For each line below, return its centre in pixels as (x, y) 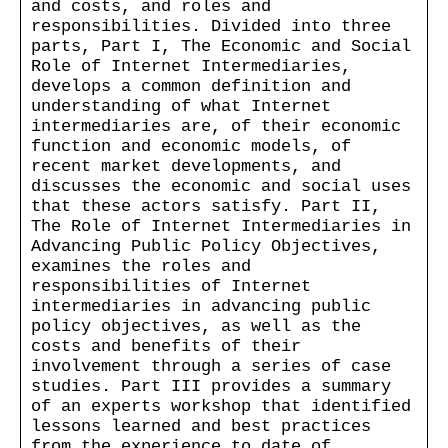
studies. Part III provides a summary (211, 386)
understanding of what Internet (181, 106)
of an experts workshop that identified (221, 406)
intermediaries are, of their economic (216, 126)
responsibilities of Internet (171, 286)
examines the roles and (141, 266)
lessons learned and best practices (201, 426)
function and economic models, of (191, 146)
